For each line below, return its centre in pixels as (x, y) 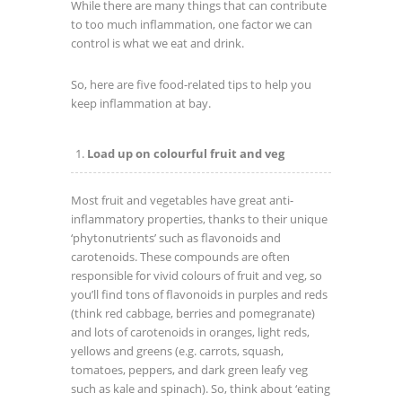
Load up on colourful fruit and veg (186, 153)
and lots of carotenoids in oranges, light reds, (190, 332)
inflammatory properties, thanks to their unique (199, 219)
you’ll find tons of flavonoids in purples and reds (199, 294)
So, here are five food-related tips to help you (191, 84)
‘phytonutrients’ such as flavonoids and (176, 238)
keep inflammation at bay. (141, 103)
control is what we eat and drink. (157, 43)
